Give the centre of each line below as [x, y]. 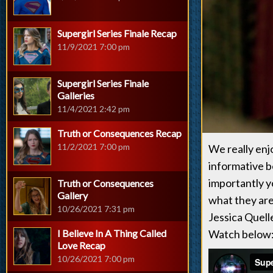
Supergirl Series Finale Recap [117, 33]
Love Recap [81, 245]
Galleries [76, 95]
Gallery [73, 195]
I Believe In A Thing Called [112, 233]
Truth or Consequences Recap [119, 133]
